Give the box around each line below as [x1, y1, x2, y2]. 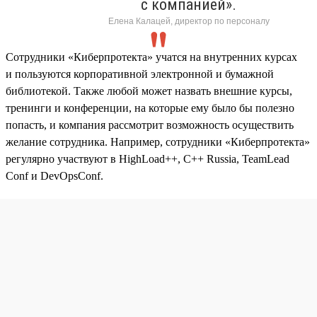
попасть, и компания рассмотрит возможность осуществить [6, 118, 294, 131]
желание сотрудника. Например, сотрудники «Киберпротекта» [6, 135, 310, 148]
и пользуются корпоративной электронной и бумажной [6, 67, 274, 80]
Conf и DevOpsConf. [6, 169, 103, 182]
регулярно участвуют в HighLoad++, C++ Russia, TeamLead [6, 152, 289, 165]
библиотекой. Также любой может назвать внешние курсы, [6, 84, 292, 97]
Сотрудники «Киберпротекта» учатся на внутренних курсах [6, 50, 297, 63]
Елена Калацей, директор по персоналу [108, 16, 270, 26]
